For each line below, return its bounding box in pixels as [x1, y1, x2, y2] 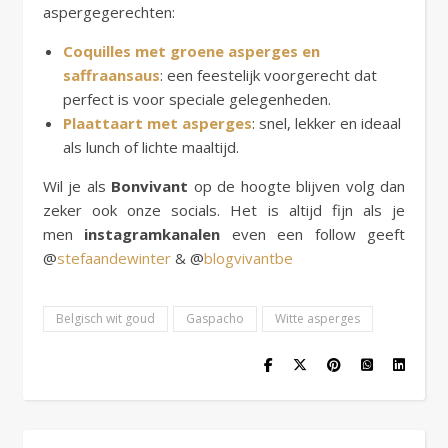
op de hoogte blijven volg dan [188, 175, 406, 196]
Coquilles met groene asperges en [63, 40, 320, 61]
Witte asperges [275, 309, 360, 327]
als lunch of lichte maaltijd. [63, 136, 239, 157]
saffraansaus [63, 64, 160, 85]
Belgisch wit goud [56, 309, 155, 327]
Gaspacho [186, 309, 244, 327]
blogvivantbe [204, 247, 293, 268]
